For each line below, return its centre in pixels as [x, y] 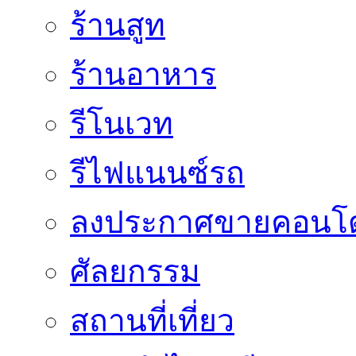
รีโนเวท [122, 124]
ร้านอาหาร [143, 75]
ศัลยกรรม [135, 272]
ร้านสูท [118, 25]
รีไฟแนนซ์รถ [157, 173]
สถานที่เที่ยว [152, 321]
